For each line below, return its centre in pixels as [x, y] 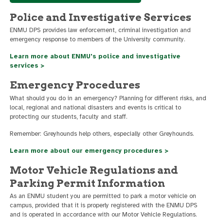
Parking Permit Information [87, 183]
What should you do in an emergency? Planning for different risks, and [108, 98]
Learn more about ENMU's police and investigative [95, 57]
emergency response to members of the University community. [98, 40]
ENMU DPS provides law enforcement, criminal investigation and [100, 30]
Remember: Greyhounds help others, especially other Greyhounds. [102, 134]
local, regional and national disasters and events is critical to [95, 107]
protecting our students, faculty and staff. [69, 117]
